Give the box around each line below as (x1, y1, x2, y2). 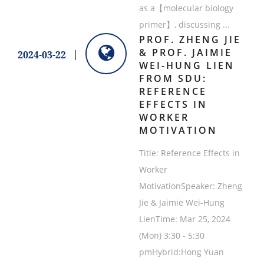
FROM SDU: (138, 72, 207, 85)
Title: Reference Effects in (138, 147, 240, 159)
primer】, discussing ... (138, 19, 230, 31)
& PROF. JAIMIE (138, 46, 232, 60)
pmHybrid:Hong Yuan (138, 246, 224, 258)
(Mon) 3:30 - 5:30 (138, 230, 204, 242)
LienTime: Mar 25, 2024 (138, 213, 230, 225)
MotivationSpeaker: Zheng (138, 180, 242, 192)
